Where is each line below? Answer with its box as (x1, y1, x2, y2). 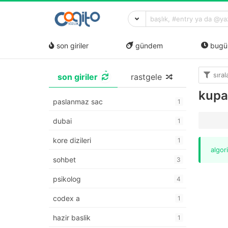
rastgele (130, 72, 162, 82)
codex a (53, 194, 80, 203)
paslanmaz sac (53, 97, 103, 106)
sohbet (53, 155, 76, 164)
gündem (133, 41, 163, 50)
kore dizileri (53, 136, 91, 145)
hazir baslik (53, 213, 91, 222)
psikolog (53, 175, 81, 184)
